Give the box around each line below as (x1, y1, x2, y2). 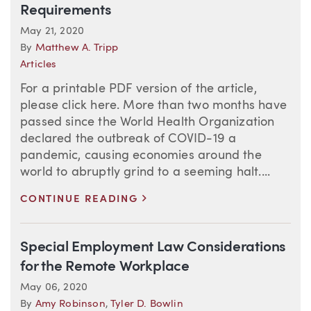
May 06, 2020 (20, 283, 88, 294)
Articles (20, 60, 57, 71)
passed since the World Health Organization (20, 116, 275, 129)
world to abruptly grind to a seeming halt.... (20, 166, 271, 179)
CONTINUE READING (20, 194, 142, 205)
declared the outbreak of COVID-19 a (20, 133, 237, 146)
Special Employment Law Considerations (20, 240, 287, 255)
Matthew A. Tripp (35, 43, 119, 54)
